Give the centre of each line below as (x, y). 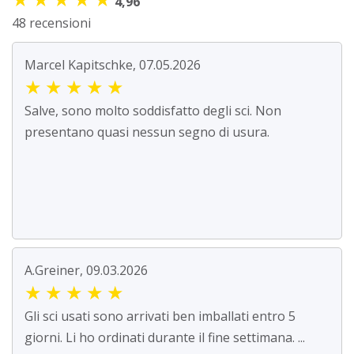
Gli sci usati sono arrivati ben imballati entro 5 (160, 316)
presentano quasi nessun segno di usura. (147, 132)
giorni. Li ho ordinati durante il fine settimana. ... (165, 338)
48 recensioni (51, 23)
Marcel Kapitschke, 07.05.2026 (113, 65)
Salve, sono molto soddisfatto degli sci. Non (153, 111)
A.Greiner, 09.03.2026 (86, 271)
